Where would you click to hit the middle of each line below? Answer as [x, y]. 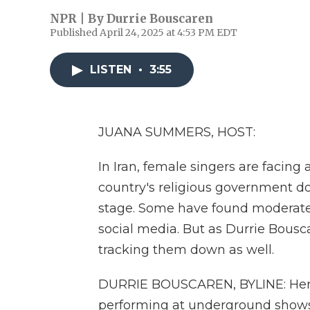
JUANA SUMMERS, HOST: [177, 132]
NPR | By [78, 19]
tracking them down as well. [186, 250]
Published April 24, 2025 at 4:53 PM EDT [144, 33]
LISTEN [112, 70]
